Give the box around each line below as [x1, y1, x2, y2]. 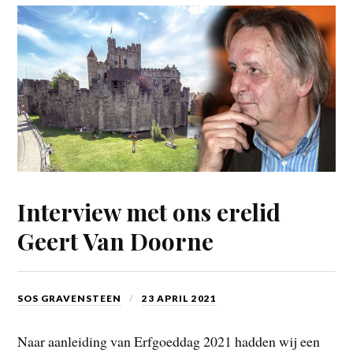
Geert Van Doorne [17, 225, 214, 256]
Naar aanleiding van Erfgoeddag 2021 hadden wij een [17, 331, 321, 351]
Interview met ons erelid [17, 195, 281, 227]
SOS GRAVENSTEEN [17, 292, 122, 304]
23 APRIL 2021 [142, 292, 217, 304]
